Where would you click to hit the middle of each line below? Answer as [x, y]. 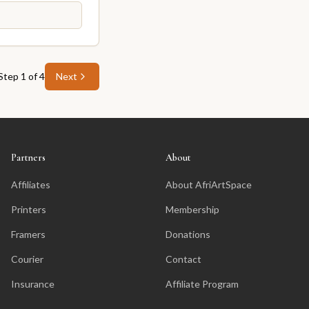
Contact [183, 259]
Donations [188, 234]
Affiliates [31, 185]
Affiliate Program [202, 284]
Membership [192, 209]
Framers [28, 234]
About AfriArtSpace [209, 185]
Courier [27, 259]
